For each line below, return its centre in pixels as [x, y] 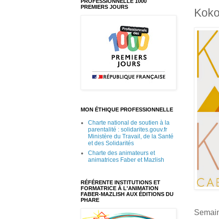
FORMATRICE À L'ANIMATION [120, 188]
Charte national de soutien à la [129, 123]
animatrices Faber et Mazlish [126, 160]
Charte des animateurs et [121, 153]
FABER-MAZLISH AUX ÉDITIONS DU [127, 194]
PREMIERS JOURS [104, 7]
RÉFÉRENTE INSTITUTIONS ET [120, 183]
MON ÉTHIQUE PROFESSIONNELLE [127, 110]
